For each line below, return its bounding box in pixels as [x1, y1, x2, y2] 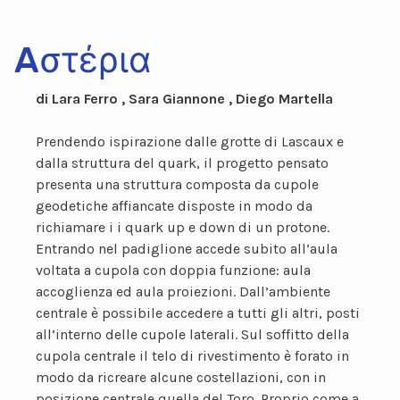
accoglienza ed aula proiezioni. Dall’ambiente [36, 283, 330, 300]
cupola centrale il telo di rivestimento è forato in [36, 347, 349, 364]
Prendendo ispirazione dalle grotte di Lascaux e [36, 133, 344, 150]
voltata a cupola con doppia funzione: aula [36, 262, 311, 279]
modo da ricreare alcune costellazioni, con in [36, 369, 326, 386]
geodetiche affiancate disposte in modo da [36, 197, 312, 214]
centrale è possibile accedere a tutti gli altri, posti [36, 304, 360, 321]
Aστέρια [14, 39, 152, 81]
